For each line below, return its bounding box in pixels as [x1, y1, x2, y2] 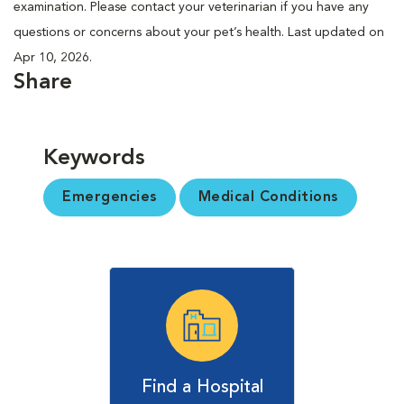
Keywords [43, 147, 145, 170]
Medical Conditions [197, 189, 338, 205]
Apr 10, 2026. [14, 50, 92, 64]
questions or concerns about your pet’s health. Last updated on [14, 25, 384, 39]
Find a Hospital [141, 378, 263, 397]
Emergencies [62, 189, 157, 205]
